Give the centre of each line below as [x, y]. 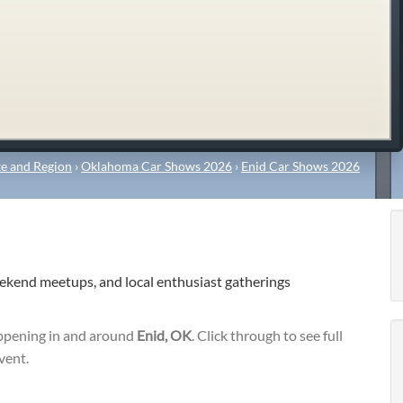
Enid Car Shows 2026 [300, 166]
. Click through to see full [267, 336]
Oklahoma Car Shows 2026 [157, 166]
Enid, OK [164, 336]
